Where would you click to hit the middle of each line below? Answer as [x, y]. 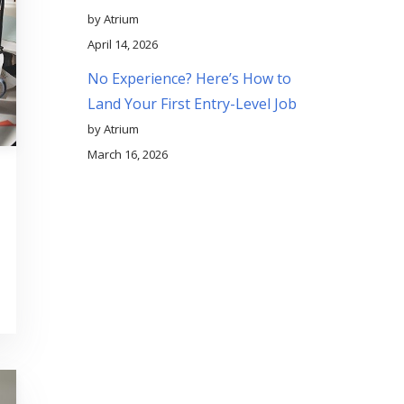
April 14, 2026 [122, 44]
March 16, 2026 [127, 154]
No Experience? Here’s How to [189, 78]
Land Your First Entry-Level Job [192, 103]
